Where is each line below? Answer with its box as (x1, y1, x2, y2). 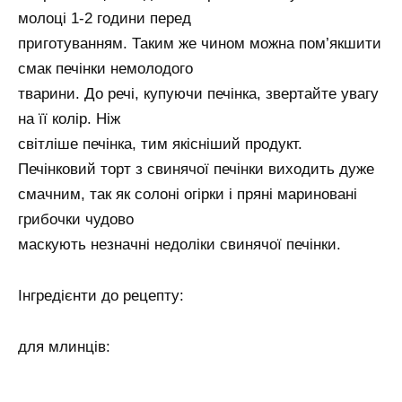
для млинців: (18, 338, 110, 356)
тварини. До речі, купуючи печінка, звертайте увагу (18, 85, 379, 103)
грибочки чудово (18, 211, 134, 229)
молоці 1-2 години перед (18, 10, 191, 28)
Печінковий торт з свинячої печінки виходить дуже (18, 161, 374, 179)
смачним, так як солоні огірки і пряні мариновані (18, 186, 357, 204)
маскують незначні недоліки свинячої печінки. (18, 236, 341, 254)
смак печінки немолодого (18, 60, 193, 78)
